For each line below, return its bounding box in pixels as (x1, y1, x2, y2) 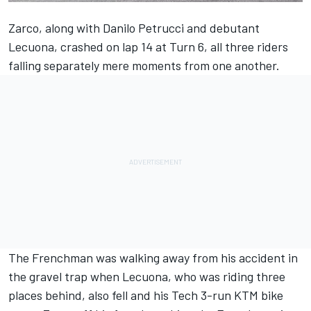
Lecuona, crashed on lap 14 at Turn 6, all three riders (8, 39, 288, 55)
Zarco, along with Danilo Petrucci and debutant (8, 20, 260, 36)
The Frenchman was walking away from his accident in (8, 250, 298, 266)
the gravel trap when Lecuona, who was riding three (8, 269, 285, 285)
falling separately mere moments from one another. (8, 58, 280, 74)
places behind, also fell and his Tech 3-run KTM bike (8, 287, 283, 303)
